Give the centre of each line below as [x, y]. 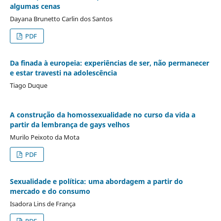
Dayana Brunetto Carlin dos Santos [61, 18]
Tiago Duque [28, 85]
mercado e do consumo [50, 191]
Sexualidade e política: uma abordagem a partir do [96, 181]
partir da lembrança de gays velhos [70, 124]
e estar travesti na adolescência [63, 73]
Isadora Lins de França [42, 203]
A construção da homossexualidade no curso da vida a [102, 114]
